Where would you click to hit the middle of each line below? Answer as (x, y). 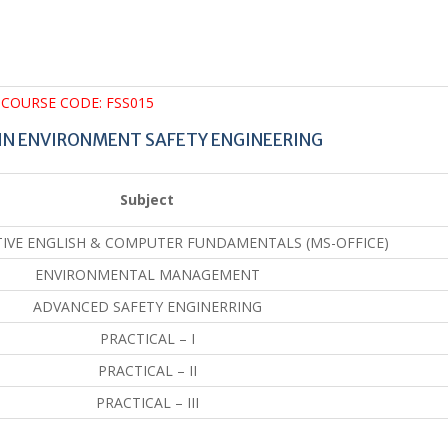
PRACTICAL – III (147, 402)
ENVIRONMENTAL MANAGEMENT (147, 274)
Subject (147, 199)
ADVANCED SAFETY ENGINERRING (147, 306)
